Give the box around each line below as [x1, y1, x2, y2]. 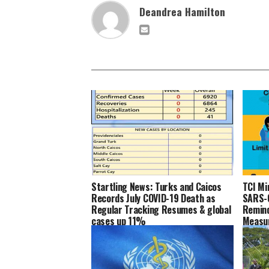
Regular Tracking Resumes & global [91, 202, 231, 217]
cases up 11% [91, 214, 147, 229]
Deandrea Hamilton [139, 4, 225, 20]
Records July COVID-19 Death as [91, 191, 216, 206]
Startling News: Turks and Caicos [91, 180, 222, 195]
